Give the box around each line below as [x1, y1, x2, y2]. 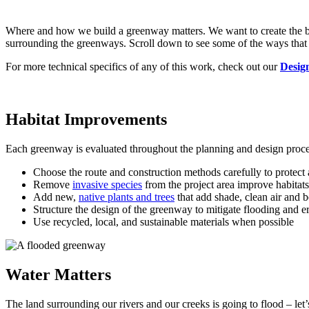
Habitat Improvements [6, 110, 167, 128]
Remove [33, 178, 72, 190]
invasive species [72, 178, 142, 190]
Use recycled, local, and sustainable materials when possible [33, 215, 294, 228]
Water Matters [6, 265, 111, 283]
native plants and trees [79, 190, 175, 203]
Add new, [33, 190, 79, 203]
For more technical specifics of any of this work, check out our [6, 60, 280, 72]
